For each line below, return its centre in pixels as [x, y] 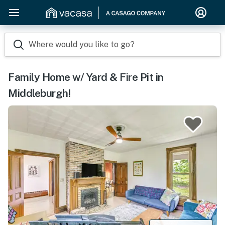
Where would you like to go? [82, 44]
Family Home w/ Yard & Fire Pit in [86, 77]
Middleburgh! [39, 93]
